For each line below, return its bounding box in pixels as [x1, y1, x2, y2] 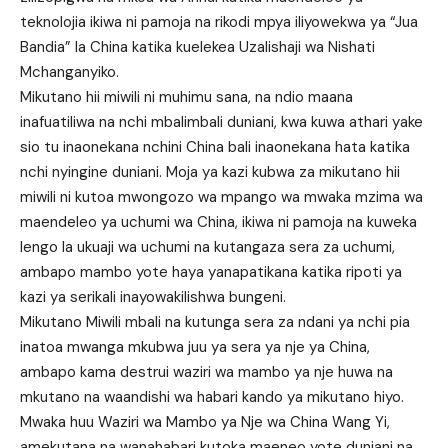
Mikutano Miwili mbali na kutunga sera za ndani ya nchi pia [20, 311, 410, 332]
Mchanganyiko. [20, 61, 119, 82]
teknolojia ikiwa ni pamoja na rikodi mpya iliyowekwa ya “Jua [20, 11, 418, 32]
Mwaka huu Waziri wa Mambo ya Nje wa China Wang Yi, [20, 411, 390, 432]
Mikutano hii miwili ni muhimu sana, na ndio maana [20, 86, 353, 107]
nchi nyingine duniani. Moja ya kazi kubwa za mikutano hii [20, 161, 400, 182]
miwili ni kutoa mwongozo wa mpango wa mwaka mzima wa [20, 186, 423, 207]
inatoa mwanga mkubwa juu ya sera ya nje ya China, [20, 336, 370, 357]
